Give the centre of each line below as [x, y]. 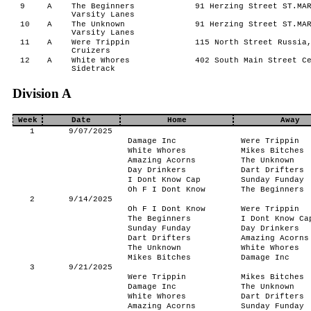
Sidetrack [93, 69]
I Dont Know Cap [164, 180]
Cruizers [91, 51]
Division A [42, 93]
